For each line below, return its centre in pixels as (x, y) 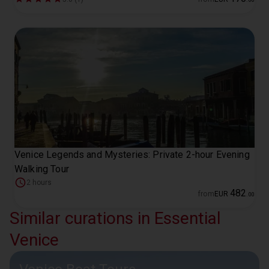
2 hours (39, 183)
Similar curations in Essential (115, 218)
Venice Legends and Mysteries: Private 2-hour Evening (132, 155)
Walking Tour (42, 169)
